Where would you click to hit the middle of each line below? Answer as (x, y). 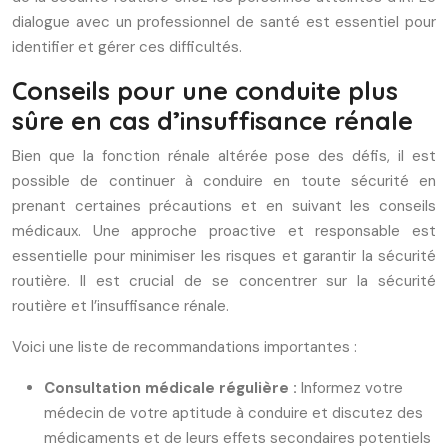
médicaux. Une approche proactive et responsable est (224, 231)
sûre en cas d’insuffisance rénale (212, 120)
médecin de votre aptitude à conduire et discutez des (233, 413)
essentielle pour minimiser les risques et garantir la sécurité (224, 256)
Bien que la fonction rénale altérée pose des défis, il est (224, 156)
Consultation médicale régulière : (172, 388)
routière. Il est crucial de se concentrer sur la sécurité (224, 281)
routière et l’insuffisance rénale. (120, 306)
